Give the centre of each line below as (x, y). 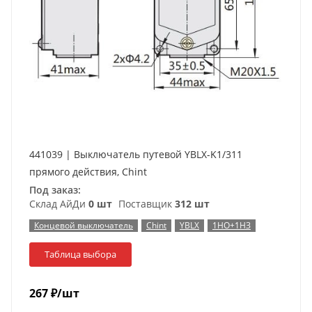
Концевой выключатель (84, 225)
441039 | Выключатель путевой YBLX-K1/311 (136, 154)
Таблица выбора (80, 254)
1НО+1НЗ (232, 225)
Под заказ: (55, 190)
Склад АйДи (59, 204)
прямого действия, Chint (88, 172)
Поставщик (145, 204)
